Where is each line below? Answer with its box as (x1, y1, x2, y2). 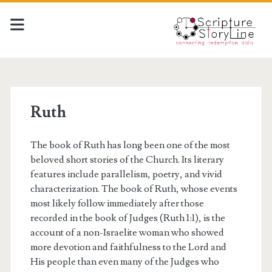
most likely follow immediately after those (30, 197, 204, 209)
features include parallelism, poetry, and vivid (30, 168, 222, 180)
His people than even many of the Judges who (30, 256, 219, 268)
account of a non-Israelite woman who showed (30, 226, 224, 239)
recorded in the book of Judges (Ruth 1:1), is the (30, 212, 225, 224)
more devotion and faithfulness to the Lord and (30, 241, 226, 253)
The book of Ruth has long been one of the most (30, 139, 230, 151)
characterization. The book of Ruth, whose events (30, 183, 237, 195)
